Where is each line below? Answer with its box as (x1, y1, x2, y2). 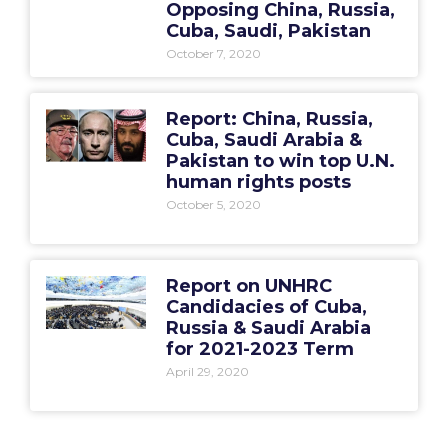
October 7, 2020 (165, 45, 261, 61)
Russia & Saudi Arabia (165, 316, 371, 339)
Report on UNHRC (165, 274, 332, 297)
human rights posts (165, 170, 351, 193)
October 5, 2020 (165, 196, 261, 212)
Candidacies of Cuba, (165, 295, 367, 318)
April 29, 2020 (165, 363, 249, 379)
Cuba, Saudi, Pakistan (165, 19, 371, 42)
